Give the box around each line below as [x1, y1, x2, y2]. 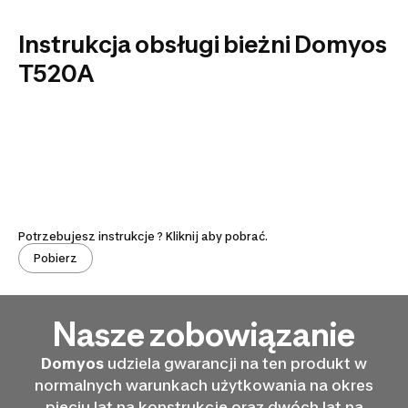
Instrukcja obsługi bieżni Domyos [18, 30, 387, 59]
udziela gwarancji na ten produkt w [104, 353, 367, 372]
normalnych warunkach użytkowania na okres [35, 375, 373, 394]
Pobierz [34, 250, 77, 265]
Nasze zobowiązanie [53, 313, 355, 354]
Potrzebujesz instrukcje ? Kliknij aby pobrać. [18, 229, 268, 243]
